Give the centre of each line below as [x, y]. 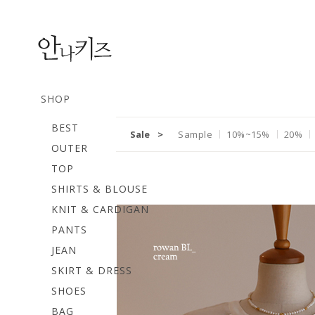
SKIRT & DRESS [92, 270]
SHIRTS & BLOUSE [99, 189]
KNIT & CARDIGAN [100, 209]
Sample [195, 134]
